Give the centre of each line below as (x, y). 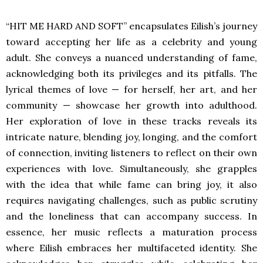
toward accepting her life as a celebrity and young (131, 42)
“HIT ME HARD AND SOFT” (66, 26)
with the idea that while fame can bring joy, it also (131, 185)
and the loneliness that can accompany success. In (131, 216)
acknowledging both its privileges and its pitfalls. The (131, 74)
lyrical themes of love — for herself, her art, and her (131, 90)
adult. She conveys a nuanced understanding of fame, (131, 58)
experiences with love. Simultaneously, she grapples (131, 169)
